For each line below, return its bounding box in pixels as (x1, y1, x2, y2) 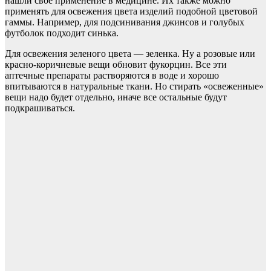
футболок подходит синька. (5, 27, 119, 38)
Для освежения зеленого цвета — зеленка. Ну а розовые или (5, 48, 255, 59)
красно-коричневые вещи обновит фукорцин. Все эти (5, 59, 227, 70)
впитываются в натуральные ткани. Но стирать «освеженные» (5, 80, 264, 91)
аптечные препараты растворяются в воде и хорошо (5, 70, 219, 80)
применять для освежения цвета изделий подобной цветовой (5, 5, 258, 16)
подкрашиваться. (5, 102, 75, 113)
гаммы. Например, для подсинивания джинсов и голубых (5, 16, 244, 27)
